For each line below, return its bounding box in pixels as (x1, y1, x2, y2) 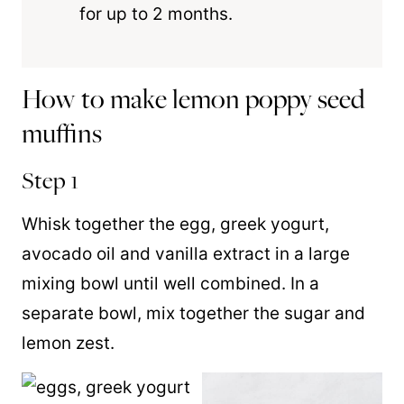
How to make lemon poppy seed (22, 80, 364, 117)
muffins (22, 115, 102, 151)
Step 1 (22, 164, 78, 196)
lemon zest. (22, 333, 115, 353)
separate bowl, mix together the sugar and (22, 303, 365, 324)
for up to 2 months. (79, 4, 233, 24)
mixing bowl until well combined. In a (22, 273, 319, 294)
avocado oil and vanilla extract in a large (22, 243, 350, 264)
